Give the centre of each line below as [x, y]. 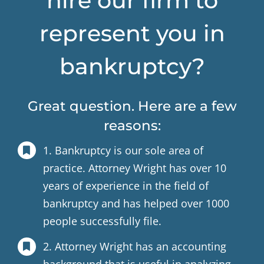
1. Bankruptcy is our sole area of [123, 150]
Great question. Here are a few [132, 106]
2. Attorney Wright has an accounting [135, 247]
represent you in [132, 34]
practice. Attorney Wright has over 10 [135, 168]
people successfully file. [103, 221]
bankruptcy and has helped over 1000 [136, 203]
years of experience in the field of [126, 185]
